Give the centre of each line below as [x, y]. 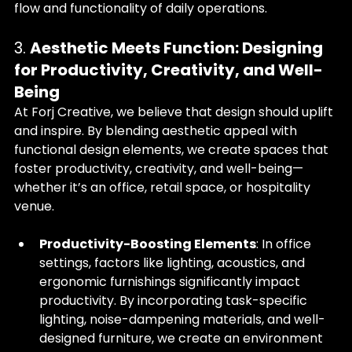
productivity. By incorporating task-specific [175, 301]
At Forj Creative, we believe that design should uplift [175, 112]
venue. [34, 206]
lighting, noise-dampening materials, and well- [182, 319]
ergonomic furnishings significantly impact [171, 282]
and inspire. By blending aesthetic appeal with [157, 131]
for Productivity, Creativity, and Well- [169, 70]
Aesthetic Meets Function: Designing [178, 48]
